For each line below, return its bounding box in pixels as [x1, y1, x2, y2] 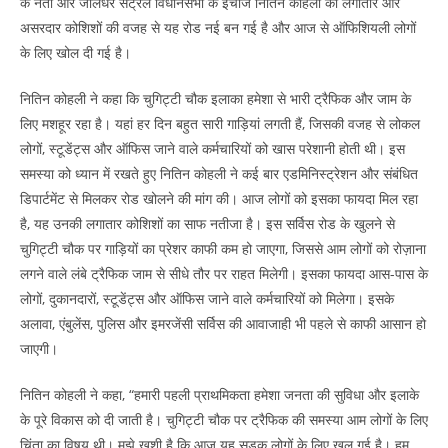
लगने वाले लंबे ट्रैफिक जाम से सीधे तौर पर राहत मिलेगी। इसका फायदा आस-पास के [20, 263, 428, 283]
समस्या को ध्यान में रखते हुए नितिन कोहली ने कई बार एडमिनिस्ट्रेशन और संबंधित [20, 163, 418, 183]
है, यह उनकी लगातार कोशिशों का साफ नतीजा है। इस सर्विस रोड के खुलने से [20, 213, 395, 233]
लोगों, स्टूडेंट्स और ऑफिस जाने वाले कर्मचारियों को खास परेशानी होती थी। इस [20, 138, 405, 158]
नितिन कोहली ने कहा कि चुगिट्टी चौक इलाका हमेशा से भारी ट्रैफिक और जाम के [20, 88, 411, 108]
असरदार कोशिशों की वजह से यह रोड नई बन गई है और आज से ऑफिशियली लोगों [20, 17, 416, 37]
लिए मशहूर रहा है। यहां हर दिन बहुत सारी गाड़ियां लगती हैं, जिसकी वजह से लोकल [20, 113, 420, 133]
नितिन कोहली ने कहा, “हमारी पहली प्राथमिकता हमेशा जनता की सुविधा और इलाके [20, 384, 419, 404]
